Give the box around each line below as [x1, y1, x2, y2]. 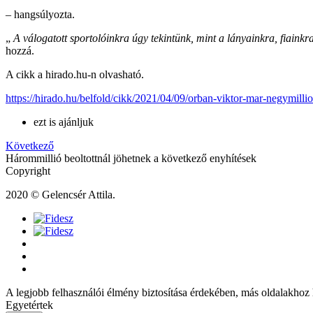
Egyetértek [6, 299, 53, 312]
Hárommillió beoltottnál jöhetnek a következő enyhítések [6, 152, 256, 165]
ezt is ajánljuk [34, 116, 94, 129]
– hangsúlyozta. [6, 8, 75, 21]
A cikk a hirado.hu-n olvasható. [6, 68, 144, 81]
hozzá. [6, 45, 34, 57]
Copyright [6, 165, 50, 177]
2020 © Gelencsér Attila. [6, 189, 115, 201]
